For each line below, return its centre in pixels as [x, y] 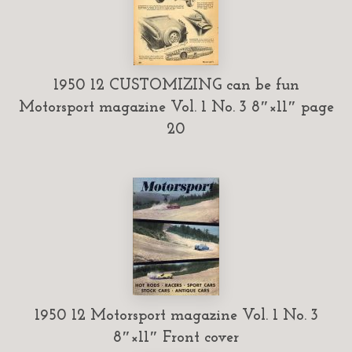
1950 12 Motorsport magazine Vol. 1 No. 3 [176, 315]
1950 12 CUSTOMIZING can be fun [176, 85]
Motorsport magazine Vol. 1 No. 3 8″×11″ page [176, 107]
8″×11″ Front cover [176, 337]
